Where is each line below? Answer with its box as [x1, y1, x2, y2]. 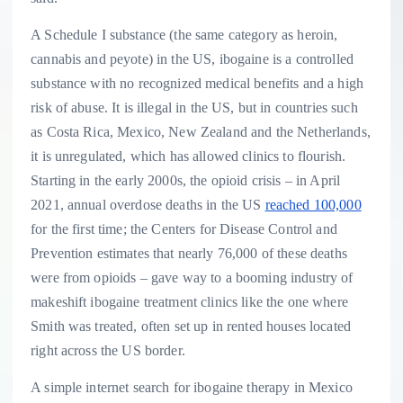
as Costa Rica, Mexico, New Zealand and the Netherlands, [31, 123, 371, 139]
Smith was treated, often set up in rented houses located [31, 318, 351, 334]
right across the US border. [31, 342, 185, 358]
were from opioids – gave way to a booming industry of [31, 269, 354, 285]
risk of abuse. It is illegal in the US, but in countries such [31, 99, 358, 115]
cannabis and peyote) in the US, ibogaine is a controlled [31, 50, 354, 67]
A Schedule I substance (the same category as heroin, [31, 26, 338, 42]
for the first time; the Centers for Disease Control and [31, 220, 337, 237]
